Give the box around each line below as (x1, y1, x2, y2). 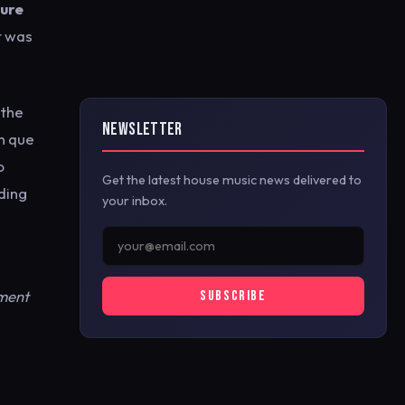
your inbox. (102, 193, 167, 209)
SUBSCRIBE (200, 287, 267, 305)
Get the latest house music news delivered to (102, 172, 362, 188)
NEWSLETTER (102, 119, 183, 140)
